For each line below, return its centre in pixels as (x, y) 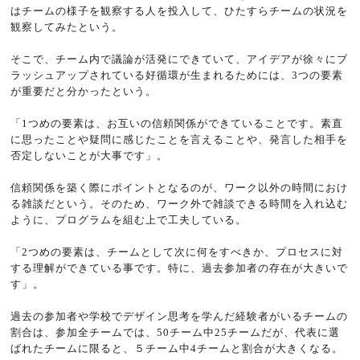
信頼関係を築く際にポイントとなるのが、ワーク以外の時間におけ (180, 187)
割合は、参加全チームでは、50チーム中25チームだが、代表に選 (176, 332)
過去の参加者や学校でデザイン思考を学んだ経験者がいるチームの (180, 316)
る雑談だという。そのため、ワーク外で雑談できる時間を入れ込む (180, 203)
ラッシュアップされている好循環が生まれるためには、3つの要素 (177, 75)
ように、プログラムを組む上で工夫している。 (129, 219)
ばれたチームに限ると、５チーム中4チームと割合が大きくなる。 (177, 348)
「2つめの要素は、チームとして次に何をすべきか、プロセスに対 (177, 252)
